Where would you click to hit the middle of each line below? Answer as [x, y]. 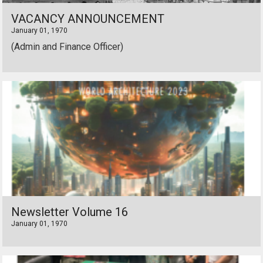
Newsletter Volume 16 [70, 212]
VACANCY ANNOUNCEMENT [88, 19]
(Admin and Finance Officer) [67, 47]
